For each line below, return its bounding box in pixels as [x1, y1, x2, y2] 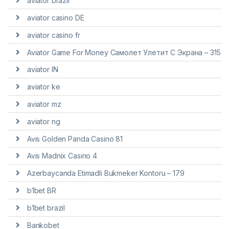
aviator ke [27, 82, 60, 91]
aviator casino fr [27, 30, 80, 39]
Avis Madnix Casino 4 [27, 151, 97, 161]
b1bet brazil [27, 203, 65, 212]
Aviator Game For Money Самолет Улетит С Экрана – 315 [27, 48, 221, 57]
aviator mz [27, 100, 61, 109]
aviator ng [27, 117, 60, 126]
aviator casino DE [27, 13, 84, 22]
